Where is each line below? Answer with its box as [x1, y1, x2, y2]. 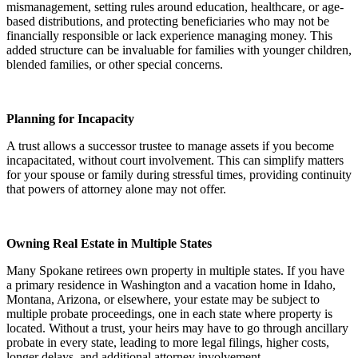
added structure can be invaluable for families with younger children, [6, 43, 352, 58]
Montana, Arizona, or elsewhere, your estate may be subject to [6, 292, 320, 307]
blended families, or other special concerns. [6, 58, 223, 72]
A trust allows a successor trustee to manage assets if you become [6, 139, 334, 153]
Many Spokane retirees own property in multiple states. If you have [6, 264, 344, 278]
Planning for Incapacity [6, 112, 134, 126]
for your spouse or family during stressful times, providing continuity [6, 168, 352, 182]
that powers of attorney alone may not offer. [6, 182, 226, 197]
